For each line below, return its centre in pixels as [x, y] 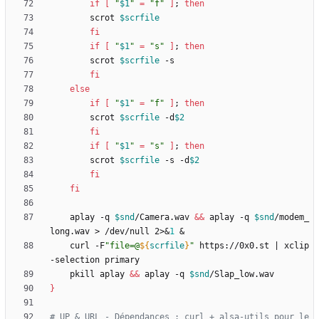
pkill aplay [100, 274]
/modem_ [292, 218]
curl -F [87, 246]
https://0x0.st [234, 246]
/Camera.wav [164, 218]
